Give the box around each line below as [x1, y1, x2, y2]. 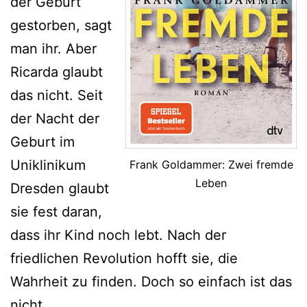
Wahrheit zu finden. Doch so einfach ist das [10, 273, 292, 290]
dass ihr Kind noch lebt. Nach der [10, 226, 226, 243]
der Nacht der [10, 110, 99, 127]
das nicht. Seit [10, 86, 103, 103]
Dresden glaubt [10, 180, 109, 197]
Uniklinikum [10, 156, 86, 173]
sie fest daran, [10, 203, 102, 220]
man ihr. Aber [10, 40, 97, 57]
